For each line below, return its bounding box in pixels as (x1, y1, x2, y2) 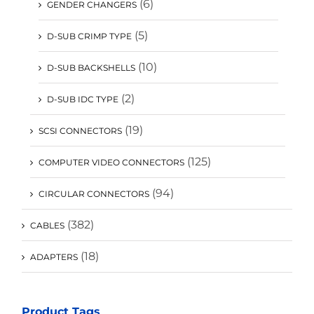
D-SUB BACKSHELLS (47, 62, 135, 74)
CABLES (30, 220, 64, 231)
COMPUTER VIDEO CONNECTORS (39, 157, 184, 168)
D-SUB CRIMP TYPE (47, 31, 132, 42)
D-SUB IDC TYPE (47, 94, 118, 105)
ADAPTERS (30, 252, 78, 263)
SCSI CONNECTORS (39, 125, 122, 137)
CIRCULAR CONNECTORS (39, 189, 149, 200)
